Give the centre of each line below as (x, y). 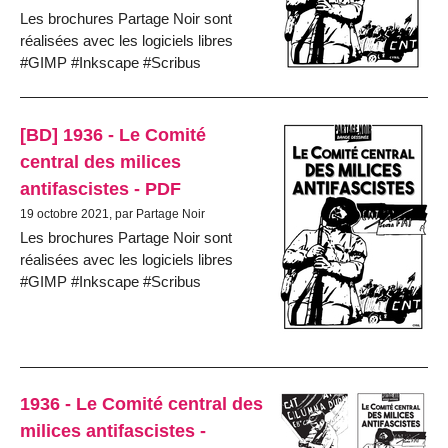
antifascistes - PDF (100, 188)
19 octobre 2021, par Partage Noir (112, 213)
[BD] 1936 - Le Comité (113, 134)
